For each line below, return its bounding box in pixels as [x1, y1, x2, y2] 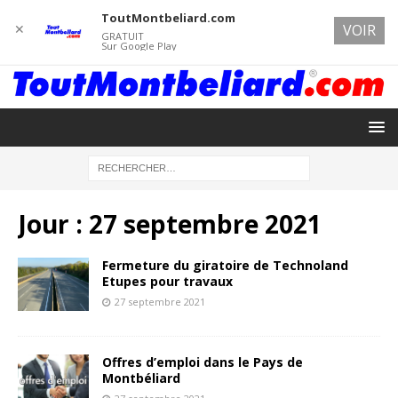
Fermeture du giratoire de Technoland [102, 256, 348, 274]
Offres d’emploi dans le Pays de [102, 353, 303, 370]
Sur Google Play [100, 39, 177, 52]
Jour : [18, 206, 89, 241]
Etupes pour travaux [102, 272, 233, 290]
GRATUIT [100, 29, 144, 43]
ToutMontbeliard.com [100, 10, 235, 26]
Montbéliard [102, 369, 180, 386]
